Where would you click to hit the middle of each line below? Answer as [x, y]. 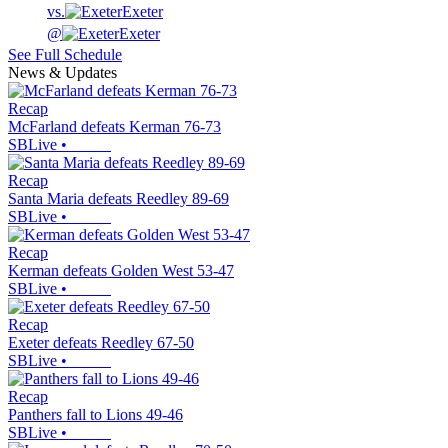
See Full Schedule [65, 55]
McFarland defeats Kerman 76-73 [114, 127]
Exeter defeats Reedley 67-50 [101, 343]
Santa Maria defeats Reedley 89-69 [118, 199]
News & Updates [62, 73]
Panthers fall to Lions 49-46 [95, 415]
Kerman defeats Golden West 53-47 [121, 271]
